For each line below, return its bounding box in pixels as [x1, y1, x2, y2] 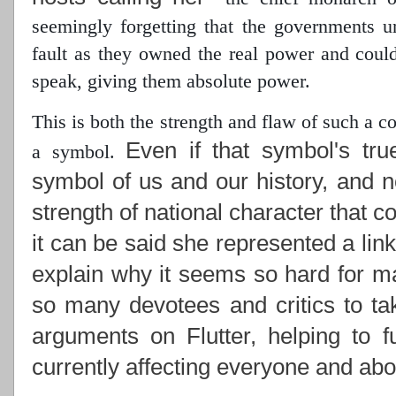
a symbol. [32, 140, 115, 163]
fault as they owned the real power [32, 42, 314, 65]
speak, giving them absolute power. [32, 69, 310, 92]
